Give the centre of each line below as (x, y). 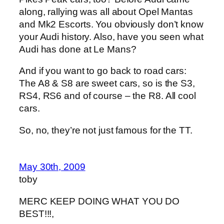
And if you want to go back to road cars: (103, 71)
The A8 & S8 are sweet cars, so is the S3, (107, 83)
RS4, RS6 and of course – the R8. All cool (107, 96)
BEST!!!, (37, 213)
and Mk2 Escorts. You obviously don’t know (111, 24)
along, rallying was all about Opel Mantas (106, 11)
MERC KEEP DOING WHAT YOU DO (99, 201)
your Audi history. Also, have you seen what (111, 36)
